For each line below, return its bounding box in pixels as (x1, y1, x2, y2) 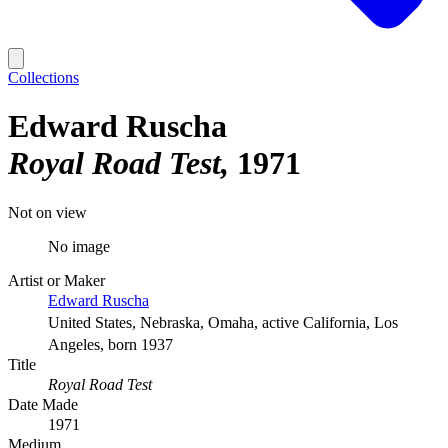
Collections (8, 69, 79, 86)
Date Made (8, 395, 78, 413)
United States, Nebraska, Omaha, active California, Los (48, 313, 398, 331)
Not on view (8, 203, 87, 221)
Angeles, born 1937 (48, 335, 173, 353)
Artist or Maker (8, 271, 105, 289)
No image (48, 237, 110, 255)
